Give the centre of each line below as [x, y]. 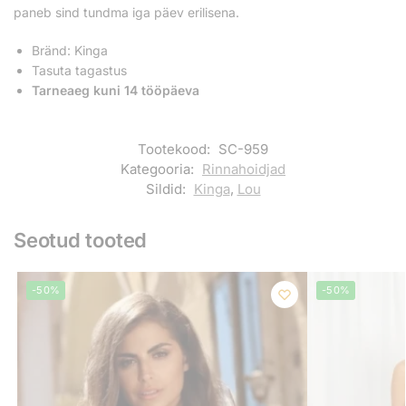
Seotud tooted [81, 241]
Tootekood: [176, 150]
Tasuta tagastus [79, 70]
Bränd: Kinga [70, 50]
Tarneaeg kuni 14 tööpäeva [116, 90]
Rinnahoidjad [244, 169]
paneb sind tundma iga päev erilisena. [126, 13]
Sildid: [167, 189]
